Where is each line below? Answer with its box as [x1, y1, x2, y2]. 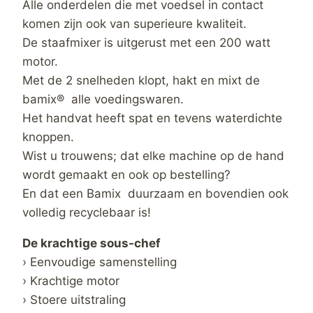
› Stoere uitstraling [22, 292, 126, 307]
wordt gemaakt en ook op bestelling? [22, 167, 231, 182]
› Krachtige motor [22, 273, 119, 288]
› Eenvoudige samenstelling [22, 254, 177, 269]
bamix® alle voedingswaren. [22, 92, 184, 106]
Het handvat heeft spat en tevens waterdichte [22, 110, 282, 125]
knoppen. [22, 129, 74, 144]
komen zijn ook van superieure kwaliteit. [22, 16, 247, 31]
